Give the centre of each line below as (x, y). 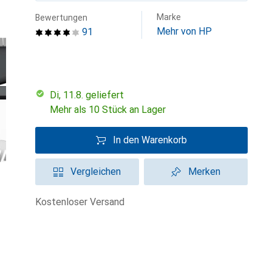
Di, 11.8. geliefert (90, 95)
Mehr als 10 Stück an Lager (108, 110)
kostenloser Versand (83, 202)
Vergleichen (96, 172)
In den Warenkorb (150, 140)
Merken (204, 172)
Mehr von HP (184, 31)
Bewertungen (61, 18)
